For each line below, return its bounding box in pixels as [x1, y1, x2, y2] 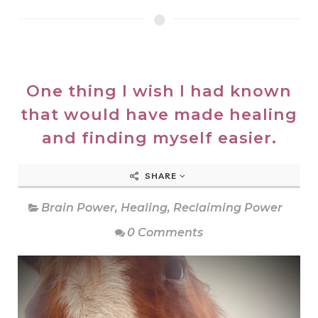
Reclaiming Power [173, 201, 283, 215]
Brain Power [41, 201, 115, 215]
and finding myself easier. [41, 128, 277, 148]
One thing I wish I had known [26, 81, 292, 102]
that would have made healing [21, 104, 297, 125]
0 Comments [127, 226, 203, 240]
